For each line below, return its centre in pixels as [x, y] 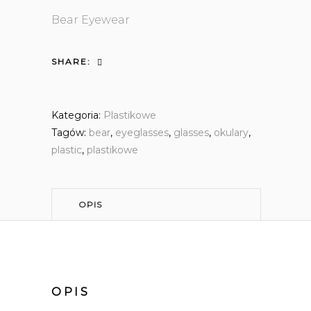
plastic [67, 150]
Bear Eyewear [91, 20]
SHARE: [71, 62]
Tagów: [70, 133]
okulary [231, 133]
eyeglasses [142, 133]
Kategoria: [77, 116]
